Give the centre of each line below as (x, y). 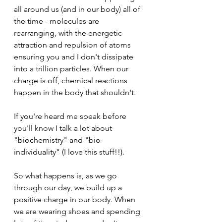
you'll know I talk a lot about (64, 128)
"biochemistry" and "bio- (58, 140)
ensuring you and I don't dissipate (75, 57)
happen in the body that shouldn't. (75, 93)
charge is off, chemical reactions (72, 81)
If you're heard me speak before (71, 116)
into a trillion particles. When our (72, 69)
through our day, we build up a (69, 188)
